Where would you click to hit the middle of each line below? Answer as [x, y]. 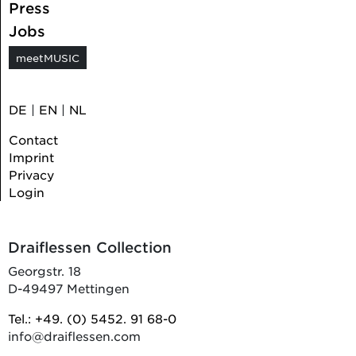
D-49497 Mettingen [68, 288]
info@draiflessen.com [74, 336]
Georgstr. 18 [44, 271]
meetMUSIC [47, 58]
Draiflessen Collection [89, 248]
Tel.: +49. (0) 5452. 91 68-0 [92, 319]
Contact [33, 140]
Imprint [31, 157]
